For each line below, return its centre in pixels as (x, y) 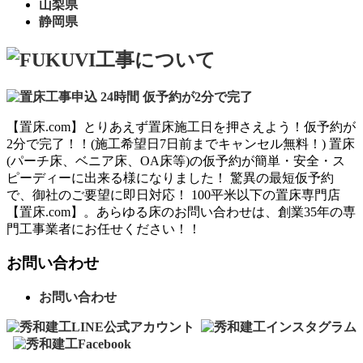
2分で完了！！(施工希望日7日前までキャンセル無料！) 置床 (181, 143)
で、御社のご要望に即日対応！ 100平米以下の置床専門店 (173, 194)
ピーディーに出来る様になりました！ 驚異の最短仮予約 (170, 177)
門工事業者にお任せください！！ (104, 228)
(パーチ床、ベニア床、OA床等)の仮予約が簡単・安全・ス (176, 160)
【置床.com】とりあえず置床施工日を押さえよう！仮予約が (181, 126)
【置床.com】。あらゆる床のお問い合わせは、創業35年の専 (181, 211)
